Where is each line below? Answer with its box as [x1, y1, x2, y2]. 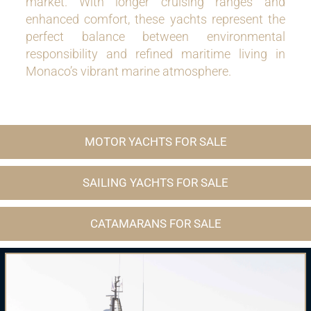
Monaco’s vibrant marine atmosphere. [26, 64, 231, 78]
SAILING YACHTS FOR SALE [83, 176, 228, 190]
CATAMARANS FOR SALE [90, 217, 221, 230]
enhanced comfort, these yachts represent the [26, 12, 285, 26]
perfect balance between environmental [26, 29, 285, 44]
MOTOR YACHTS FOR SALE [84, 135, 227, 149]
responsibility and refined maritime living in [26, 47, 285, 61]
